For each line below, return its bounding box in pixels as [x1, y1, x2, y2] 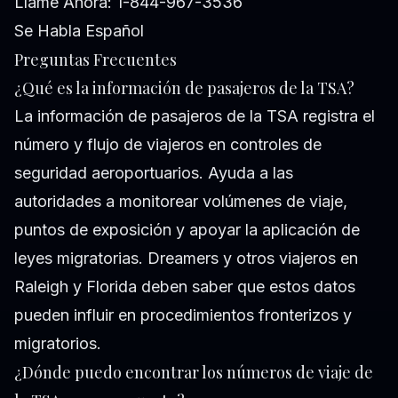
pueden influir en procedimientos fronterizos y [14, 306, 352, 325]
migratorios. [14, 334, 101, 354]
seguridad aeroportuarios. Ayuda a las [14, 163, 293, 183]
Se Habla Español [14, 21, 144, 41]
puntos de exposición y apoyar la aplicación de [14, 220, 360, 240]
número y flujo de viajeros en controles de [14, 135, 322, 155]
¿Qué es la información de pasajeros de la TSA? [14, 77, 354, 99]
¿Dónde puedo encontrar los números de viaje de [14, 362, 373, 384]
